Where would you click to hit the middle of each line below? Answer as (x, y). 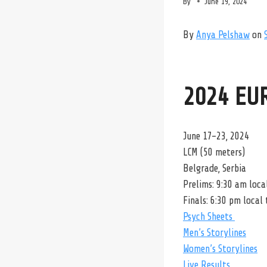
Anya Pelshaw (223, 35)
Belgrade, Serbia (215, 168)
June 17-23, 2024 (216, 136)
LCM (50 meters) (214, 152)
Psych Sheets (209, 216)
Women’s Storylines (220, 249)
